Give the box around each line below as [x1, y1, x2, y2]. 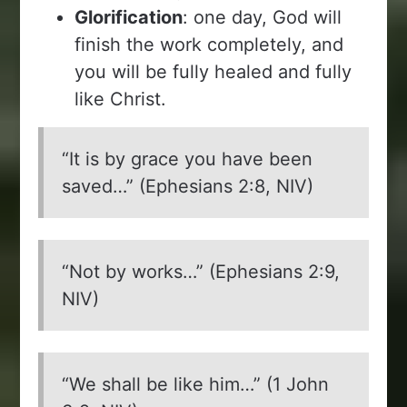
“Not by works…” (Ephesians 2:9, [62, 260, 341, 283]
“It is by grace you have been [62, 147, 313, 170]
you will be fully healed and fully [74, 60, 352, 83]
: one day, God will [183, 5, 342, 28]
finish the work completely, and [74, 33, 344, 55]
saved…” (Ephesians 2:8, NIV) [62, 174, 314, 197]
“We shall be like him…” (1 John [62, 372, 330, 395]
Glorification [74, 5, 184, 28]
